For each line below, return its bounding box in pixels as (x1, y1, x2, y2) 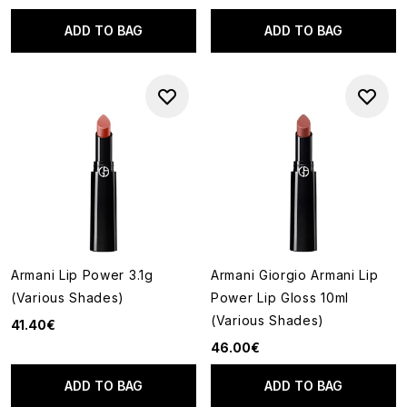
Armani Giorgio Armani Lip (211, 267, 379, 283)
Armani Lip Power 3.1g (11, 267, 154, 283)
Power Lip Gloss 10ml (211, 290, 349, 305)
